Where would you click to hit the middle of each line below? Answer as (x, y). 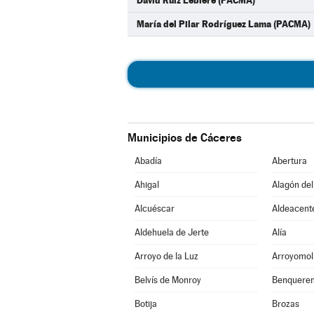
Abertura (289, 161)
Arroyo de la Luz (166, 256)
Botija (145, 304)
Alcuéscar (154, 209)
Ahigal (146, 185)
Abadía (148, 161)
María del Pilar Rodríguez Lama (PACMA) (224, 24)
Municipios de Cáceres (185, 138)
